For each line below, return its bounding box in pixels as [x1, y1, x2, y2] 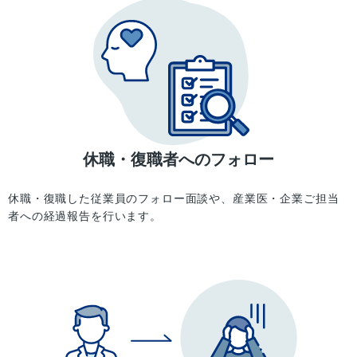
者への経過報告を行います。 [8, 209, 162, 222]
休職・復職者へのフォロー [83, 151, 274, 169]
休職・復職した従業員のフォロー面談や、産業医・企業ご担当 [8, 191, 339, 205]
